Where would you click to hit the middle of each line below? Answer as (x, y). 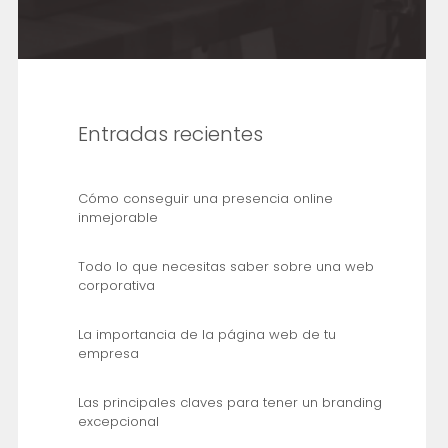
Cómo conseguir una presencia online (205, 198)
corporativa (116, 285)
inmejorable (117, 217)
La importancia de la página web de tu (206, 334)
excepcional (118, 421)
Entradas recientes (170, 133)
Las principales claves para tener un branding (229, 402)
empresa (108, 353)
